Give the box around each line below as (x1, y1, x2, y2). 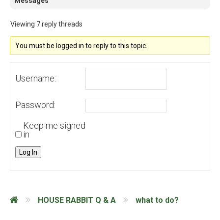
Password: (15, 100, 55, 110)
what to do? (136, 195, 179, 205)
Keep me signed (23, 120, 85, 131)
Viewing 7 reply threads (10, 20, 82, 28)
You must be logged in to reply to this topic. (15, 42, 148, 50)
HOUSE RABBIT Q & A (38, 195, 116, 205)
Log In (19, 148, 37, 157)
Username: (15, 73, 56, 83)
